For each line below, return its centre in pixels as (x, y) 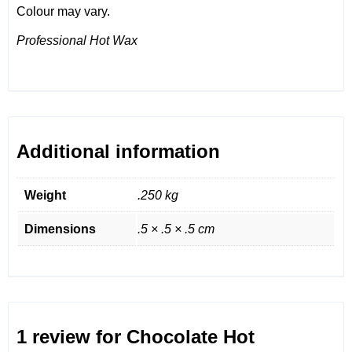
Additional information (118, 151)
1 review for (71, 337)
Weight (45, 196)
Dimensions (60, 229)
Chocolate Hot (191, 337)
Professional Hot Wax (77, 40)
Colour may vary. (63, 11)
